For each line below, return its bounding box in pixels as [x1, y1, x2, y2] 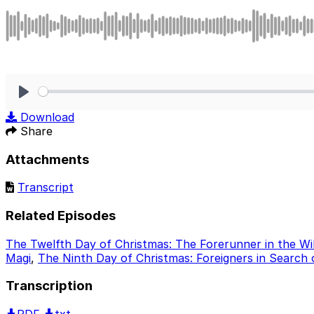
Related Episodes [6, 207, 116, 224]
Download [20, 109, 74, 124]
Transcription [6, 278, 93, 294]
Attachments [6, 151, 89, 168]
